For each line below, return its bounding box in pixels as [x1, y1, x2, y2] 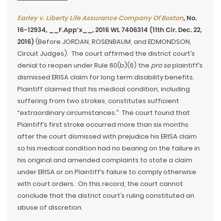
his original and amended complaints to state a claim [17, 155, 192, 165]
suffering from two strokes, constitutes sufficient [17, 96, 179, 106]
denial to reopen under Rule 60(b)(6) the [17, 61, 151, 71]
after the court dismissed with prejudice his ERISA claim [17, 132, 197, 142]
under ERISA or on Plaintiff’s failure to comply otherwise [17, 167, 196, 177]
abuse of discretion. [17, 203, 83, 213]
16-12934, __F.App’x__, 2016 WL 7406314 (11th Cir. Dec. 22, [17, 25, 202, 35]
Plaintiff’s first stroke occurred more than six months [17, 120, 188, 130]
